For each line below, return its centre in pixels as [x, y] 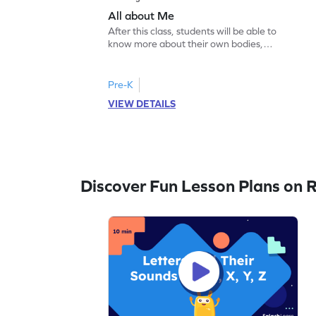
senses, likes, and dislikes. [164, 56]
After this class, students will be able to [193, 31]
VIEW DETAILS [142, 103]
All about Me [141, 15]
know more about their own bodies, [186, 43]
